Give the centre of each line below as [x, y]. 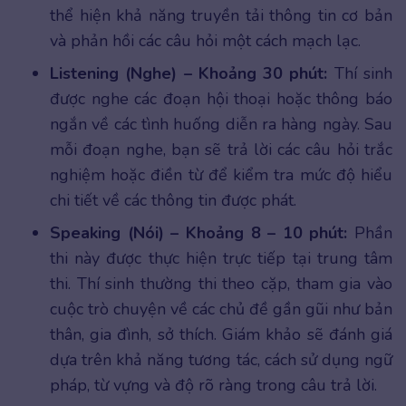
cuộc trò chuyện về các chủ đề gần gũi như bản [221, 309]
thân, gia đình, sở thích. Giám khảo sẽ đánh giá [221, 334]
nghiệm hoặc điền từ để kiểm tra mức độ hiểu [221, 174]
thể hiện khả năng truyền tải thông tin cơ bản [221, 15]
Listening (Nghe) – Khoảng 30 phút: [189, 73]
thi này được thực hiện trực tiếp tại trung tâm [221, 258]
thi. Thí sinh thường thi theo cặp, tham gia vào [221, 283]
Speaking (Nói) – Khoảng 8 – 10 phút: [199, 232]
